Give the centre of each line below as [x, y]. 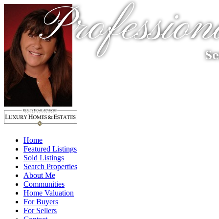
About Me [39, 175]
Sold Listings [44, 158]
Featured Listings [50, 149]
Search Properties [50, 166]
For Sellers [40, 210]
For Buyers [41, 202]
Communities [44, 184]
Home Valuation [49, 193]
